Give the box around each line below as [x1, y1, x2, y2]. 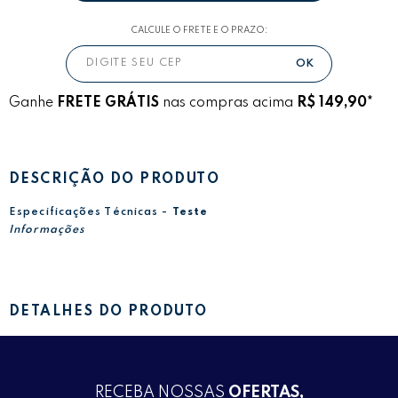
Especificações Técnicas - [9, 206, 172, 218]
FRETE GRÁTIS [57, 95, 159, 110]
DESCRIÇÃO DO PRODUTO [9, 172, 219, 187]
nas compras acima [159, 95, 297, 110]
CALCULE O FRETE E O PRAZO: [131, 25, 267, 35]
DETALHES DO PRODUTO [9, 304, 208, 319]
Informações [9, 224, 86, 235]
